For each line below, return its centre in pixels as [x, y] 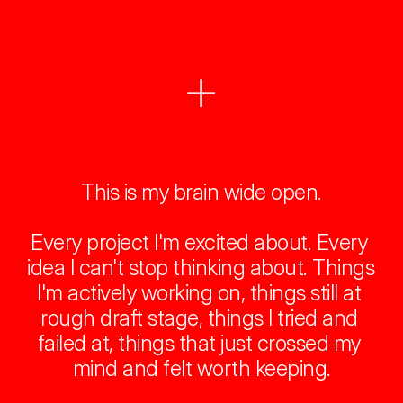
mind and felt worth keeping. [201, 368]
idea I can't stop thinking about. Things [201, 268]
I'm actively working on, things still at [199, 293]
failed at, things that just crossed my [199, 343]
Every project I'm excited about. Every [199, 242]
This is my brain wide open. [201, 192]
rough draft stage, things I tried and [199, 318]
